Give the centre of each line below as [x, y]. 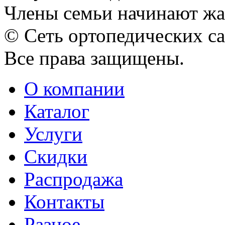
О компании [74, 88]
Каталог [57, 111]
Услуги [53, 134]
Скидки [56, 156]
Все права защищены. [94, 58]
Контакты [64, 201]
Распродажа [74, 179]
